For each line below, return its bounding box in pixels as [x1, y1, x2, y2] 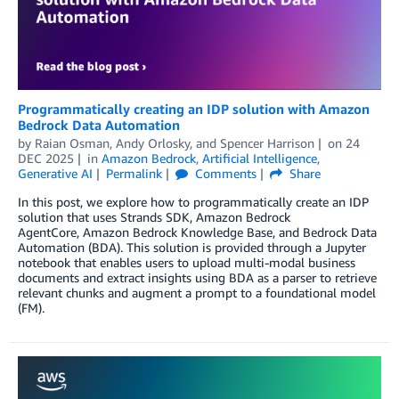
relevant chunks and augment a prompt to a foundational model [18, 285, 376, 301]
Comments [191, 166, 256, 182]
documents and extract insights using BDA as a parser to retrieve [18, 270, 377, 286]
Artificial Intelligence [201, 151, 317, 167]
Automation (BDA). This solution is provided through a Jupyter [18, 240, 366, 256]
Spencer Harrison [220, 135, 314, 151]
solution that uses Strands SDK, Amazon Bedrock [18, 209, 290, 225]
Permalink [105, 166, 162, 182]
